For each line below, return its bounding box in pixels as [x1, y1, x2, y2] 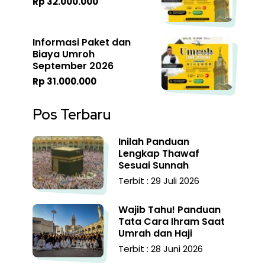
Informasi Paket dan [33, 35, 131, 50]
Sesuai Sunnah [118, 159, 189, 173]
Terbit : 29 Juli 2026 [118, 174, 199, 188]
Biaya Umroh [33, 47, 95, 62]
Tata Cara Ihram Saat [118, 215, 225, 229]
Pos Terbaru [33, 105, 111, 124]
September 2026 [33, 59, 114, 73]
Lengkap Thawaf [118, 147, 199, 161]
